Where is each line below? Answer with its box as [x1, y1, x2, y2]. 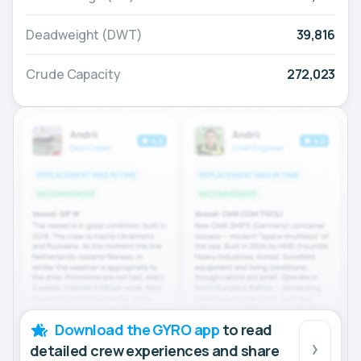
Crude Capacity [26, 64, 121, 83]
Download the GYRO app [55, 320, 220, 340]
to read [219, 320, 272, 340]
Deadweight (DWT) [26, 25, 143, 44]
